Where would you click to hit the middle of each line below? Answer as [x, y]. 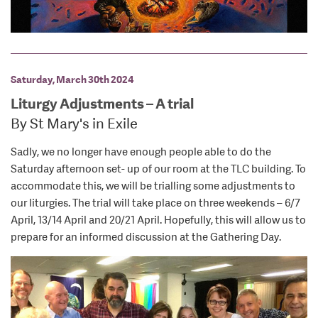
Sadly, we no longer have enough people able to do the [141, 152]
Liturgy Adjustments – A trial [102, 104]
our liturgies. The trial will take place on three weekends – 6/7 [155, 203]
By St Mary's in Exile [74, 124]
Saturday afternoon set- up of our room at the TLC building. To [158, 169]
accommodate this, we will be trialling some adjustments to [153, 186]
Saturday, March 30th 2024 [72, 80]
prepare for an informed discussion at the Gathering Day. [146, 237]
